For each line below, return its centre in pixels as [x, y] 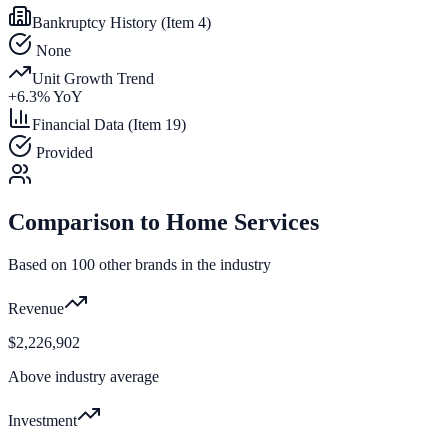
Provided [62, 152]
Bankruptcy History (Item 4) [121, 22]
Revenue [36, 309]
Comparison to [87, 222]
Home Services [242, 222]
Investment [42, 421]
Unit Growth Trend [93, 78]
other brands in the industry [183, 265]
